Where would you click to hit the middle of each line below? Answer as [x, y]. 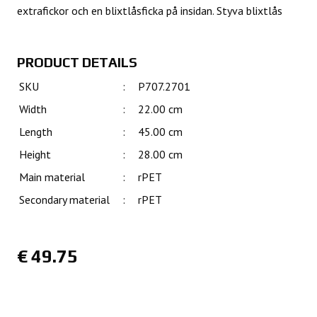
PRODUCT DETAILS [77, 62]
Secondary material [64, 200]
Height [35, 155]
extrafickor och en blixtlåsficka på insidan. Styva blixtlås [150, 10]
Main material [52, 177]
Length [36, 132]
